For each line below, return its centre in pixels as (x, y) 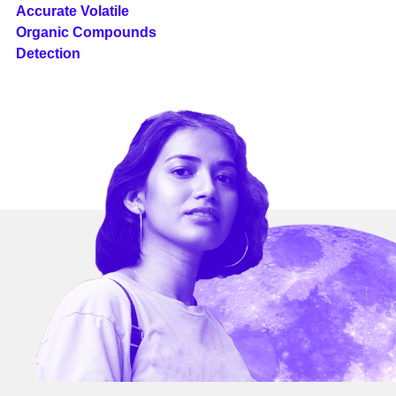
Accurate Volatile (72, 11)
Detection (48, 53)
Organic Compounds (86, 32)
